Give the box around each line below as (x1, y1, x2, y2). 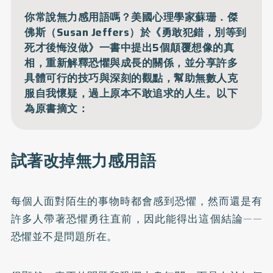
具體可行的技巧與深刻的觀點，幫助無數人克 (24, 69, 238, 86)
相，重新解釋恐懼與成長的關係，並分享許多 (24, 54, 238, 71)
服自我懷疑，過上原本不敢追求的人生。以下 (24, 85, 238, 101)
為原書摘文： (24, 100, 89, 116)
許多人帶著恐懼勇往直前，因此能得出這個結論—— (10, 211, 263, 227)
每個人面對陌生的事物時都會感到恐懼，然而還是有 (10, 193, 263, 210)
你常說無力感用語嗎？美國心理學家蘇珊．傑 (24, 9, 238, 25)
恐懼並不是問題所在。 (10, 229, 118, 245)
